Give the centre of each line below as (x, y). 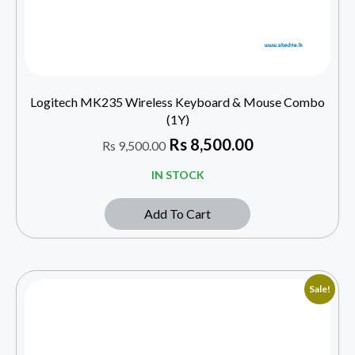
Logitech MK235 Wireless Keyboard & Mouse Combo (177, 101)
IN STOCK (177, 174)
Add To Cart (177, 213)
